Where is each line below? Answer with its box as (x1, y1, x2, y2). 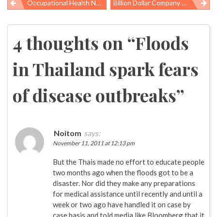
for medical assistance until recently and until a (53, 189, 202, 198)
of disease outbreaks (13, 83, 176, 107)
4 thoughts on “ (13, 31, 135, 54)
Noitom (54, 128, 81, 138)
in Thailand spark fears (13, 57, 199, 80)
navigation (7, 23, 66, 39)
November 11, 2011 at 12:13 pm (53, 139, 135, 147)
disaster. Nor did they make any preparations (53, 178, 195, 187)
